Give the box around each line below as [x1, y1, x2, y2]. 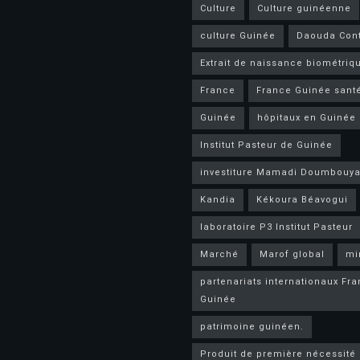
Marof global [260, 247, 325, 261]
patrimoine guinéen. [200, 320, 304, 333]
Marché [200, 247, 239, 261]
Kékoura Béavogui [256, 193, 348, 207]
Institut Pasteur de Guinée [200, 138, 333, 152]
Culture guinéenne [257, 2, 351, 15]
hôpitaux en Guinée [257, 111, 356, 125]
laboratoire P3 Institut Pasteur [200, 220, 353, 234]
